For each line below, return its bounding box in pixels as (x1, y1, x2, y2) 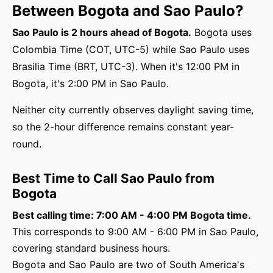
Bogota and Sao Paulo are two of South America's (12, 258, 244, 271)
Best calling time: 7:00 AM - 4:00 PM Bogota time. (12, 209, 251, 221)
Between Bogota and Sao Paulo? (12, 2, 244, 19)
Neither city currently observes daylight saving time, (12, 104, 253, 116)
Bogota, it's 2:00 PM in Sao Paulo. (12, 77, 169, 90)
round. (12, 138, 41, 150)
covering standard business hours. (12, 242, 170, 254)
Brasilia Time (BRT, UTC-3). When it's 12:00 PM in (12, 60, 239, 73)
